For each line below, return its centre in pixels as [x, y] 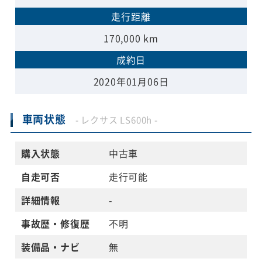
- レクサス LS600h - [116, 120]
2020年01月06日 [131, 81]
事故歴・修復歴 [55, 223]
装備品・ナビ [50, 247]
